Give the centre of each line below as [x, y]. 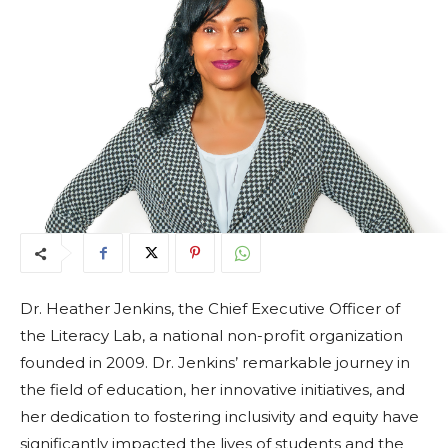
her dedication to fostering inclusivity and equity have [219, 417]
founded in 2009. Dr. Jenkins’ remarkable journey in [215, 363]
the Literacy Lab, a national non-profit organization [211, 336]
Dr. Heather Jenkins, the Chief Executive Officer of [210, 309]
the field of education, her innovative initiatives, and [212, 390]
